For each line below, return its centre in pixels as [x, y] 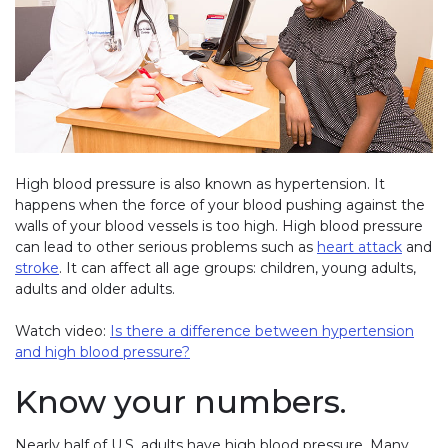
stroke [37, 267]
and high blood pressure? [102, 351]
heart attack [359, 246]
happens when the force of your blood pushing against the [220, 204]
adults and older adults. [95, 288]
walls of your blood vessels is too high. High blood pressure [219, 225]
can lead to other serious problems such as [166, 246]
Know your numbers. [180, 401]
